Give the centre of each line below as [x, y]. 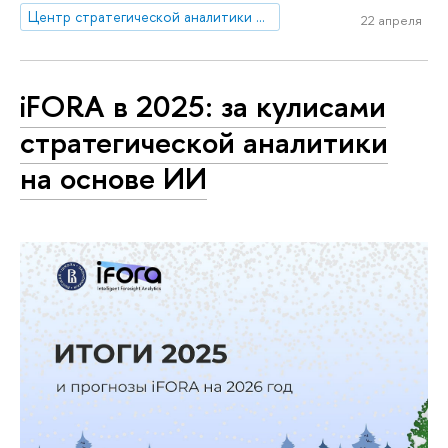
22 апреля [391, 19]
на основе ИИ [113, 177]
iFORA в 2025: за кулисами [203, 105]
